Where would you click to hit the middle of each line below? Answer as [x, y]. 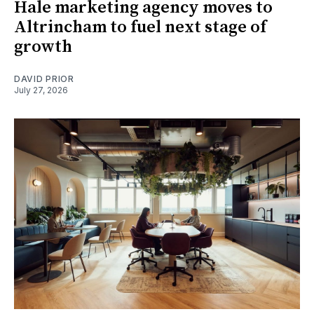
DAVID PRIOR [44, 79]
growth [43, 47]
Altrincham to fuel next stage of [140, 28]
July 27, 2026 [41, 90]
